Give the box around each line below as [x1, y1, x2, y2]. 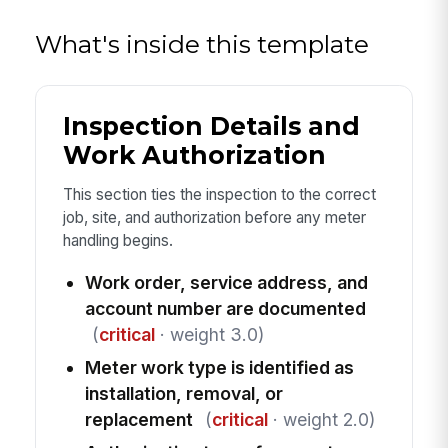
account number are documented [84, 298, 366, 320]
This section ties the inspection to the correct [62, 185, 376, 205]
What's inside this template [35, 28, 370, 59]
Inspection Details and [62, 111, 360, 142]
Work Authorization [62, 140, 326, 171]
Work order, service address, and [84, 272, 368, 294]
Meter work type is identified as [84, 357, 354, 379]
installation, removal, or [84, 383, 283, 405]
